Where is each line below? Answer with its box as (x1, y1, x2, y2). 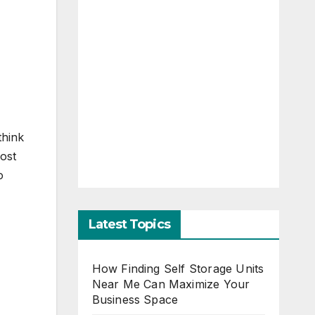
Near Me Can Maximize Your (91, 277, 250, 291)
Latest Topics (88, 217, 170, 232)
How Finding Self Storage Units (91, 262, 264, 276)
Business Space (91, 292, 179, 307)
